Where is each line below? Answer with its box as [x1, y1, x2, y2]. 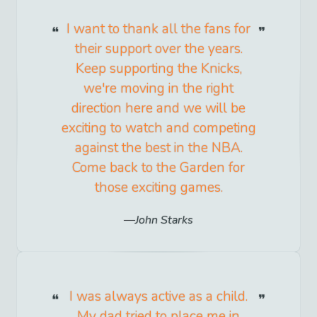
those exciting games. [94, 178, 223, 197]
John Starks [135, 212, 193, 228]
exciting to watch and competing [61, 119, 256, 138]
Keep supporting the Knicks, [75, 59, 242, 79]
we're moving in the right [83, 79, 234, 98]
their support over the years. [74, 40, 243, 59]
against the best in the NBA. [74, 139, 243, 158]
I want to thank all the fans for [67, 20, 250, 39]
